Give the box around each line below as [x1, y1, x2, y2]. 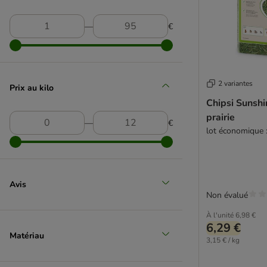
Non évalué [206, 189, 248, 201]
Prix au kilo [10, 82, 54, 94]
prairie [206, 110, 235, 124]
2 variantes [218, 78, 253, 88]
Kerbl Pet [10, 31, 45, 42]
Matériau [10, 229, 44, 241]
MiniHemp [10, 114, 48, 126]
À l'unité [206, 210, 234, 220]
